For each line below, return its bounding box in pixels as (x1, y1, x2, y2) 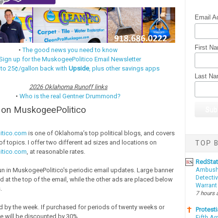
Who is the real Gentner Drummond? (19, 92, 121, 100)
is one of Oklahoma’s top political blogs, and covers (26, 129, 175, 137)
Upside (69, 65, 90, 73)
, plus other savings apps (89, 65, 160, 73)
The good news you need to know (22, 46, 118, 54)
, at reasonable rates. (26, 148, 85, 156)
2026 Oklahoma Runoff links (29, 83, 108, 91)
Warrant (195, 182, 217, 189)
